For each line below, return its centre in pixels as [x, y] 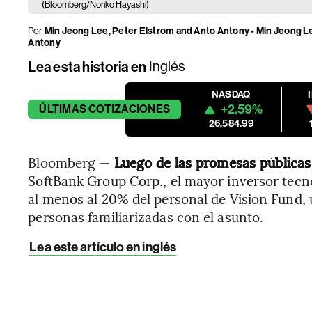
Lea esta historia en [87, 67]
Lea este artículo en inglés [103, 247]
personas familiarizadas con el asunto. [146, 217]
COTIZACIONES [130, 109]
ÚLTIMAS [63, 109]
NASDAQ [231, 94]
